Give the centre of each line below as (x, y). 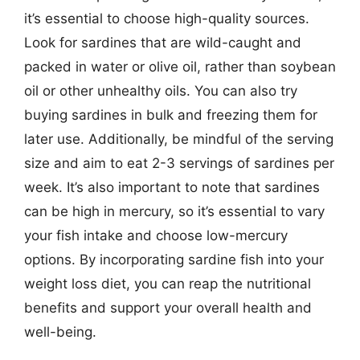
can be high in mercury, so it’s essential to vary (174, 211)
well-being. (60, 332)
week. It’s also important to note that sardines (172, 187)
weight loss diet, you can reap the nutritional (168, 284)
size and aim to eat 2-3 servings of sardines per (179, 163)
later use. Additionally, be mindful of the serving (179, 139)
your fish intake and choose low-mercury (156, 235)
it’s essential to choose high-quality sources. (167, 18)
